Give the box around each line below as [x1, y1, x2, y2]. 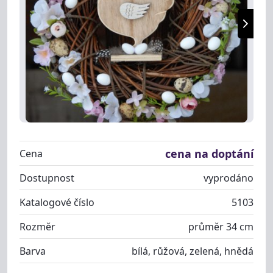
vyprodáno [204, 171, 253, 185]
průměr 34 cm [188, 219, 253, 233]
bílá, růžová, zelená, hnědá [132, 244, 253, 258]
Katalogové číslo [19, 195, 94, 209]
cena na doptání [165, 146, 253, 161]
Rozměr [19, 219, 55, 233]
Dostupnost [19, 171, 74, 185]
